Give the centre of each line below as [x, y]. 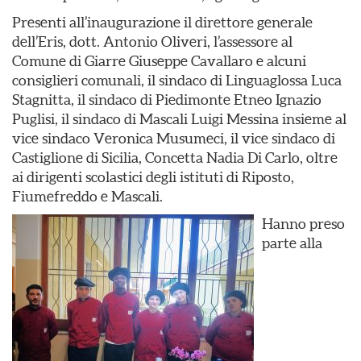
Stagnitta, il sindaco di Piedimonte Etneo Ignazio [167, 100]
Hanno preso [303, 224]
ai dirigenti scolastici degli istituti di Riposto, [153, 177]
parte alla [292, 243]
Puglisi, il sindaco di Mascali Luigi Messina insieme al [179, 119]
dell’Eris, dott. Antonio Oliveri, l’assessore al [152, 41]
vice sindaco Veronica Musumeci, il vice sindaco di [174, 138]
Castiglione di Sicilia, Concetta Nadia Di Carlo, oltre [175, 158]
